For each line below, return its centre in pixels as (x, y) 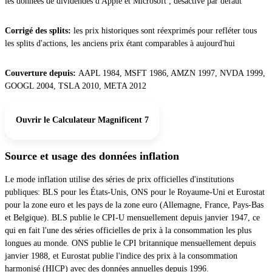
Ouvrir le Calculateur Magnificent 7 (82, 120)
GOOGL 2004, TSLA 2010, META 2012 (76, 86)
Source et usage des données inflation (92, 156)
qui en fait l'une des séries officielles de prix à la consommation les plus (128, 231)
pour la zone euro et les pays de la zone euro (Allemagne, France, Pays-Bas (134, 205)
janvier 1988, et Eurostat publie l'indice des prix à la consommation (121, 256)
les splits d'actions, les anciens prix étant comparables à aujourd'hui (120, 43)
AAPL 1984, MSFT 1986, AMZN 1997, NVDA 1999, (172, 73)
